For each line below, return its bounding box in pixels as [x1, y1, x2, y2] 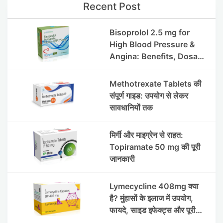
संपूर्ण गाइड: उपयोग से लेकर [109, 90, 188, 101]
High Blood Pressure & [109, 39, 195, 49]
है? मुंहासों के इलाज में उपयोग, [109, 193, 193, 203]
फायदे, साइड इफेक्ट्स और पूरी [109, 205, 196, 215]
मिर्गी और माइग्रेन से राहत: [109, 129, 183, 140]
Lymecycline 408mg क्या [109, 181, 199, 191]
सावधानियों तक [109, 102, 153, 112]
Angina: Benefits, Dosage [109, 51, 207, 61]
